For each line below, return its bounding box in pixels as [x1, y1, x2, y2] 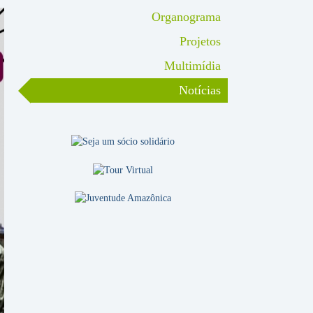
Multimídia [164, 59, 221, 73]
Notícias [179, 83, 221, 97]
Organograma [152, 10, 221, 24]
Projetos [180, 34, 221, 48]
